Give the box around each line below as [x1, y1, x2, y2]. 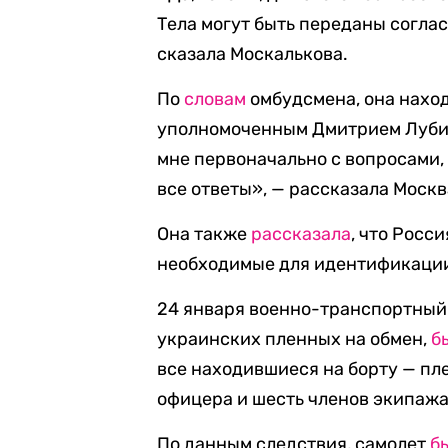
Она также [157, 223, 252, 245]
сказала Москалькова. [157, 43, 349, 65]
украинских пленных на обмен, [157, 328, 432, 350]
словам [184, 88, 247, 110]
